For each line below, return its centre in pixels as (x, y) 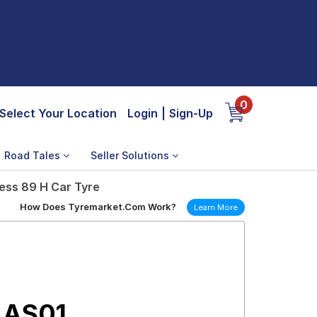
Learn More (216, 207)
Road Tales (34, 155)
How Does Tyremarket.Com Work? (98, 207)
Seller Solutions (131, 155)
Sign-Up (191, 113)
